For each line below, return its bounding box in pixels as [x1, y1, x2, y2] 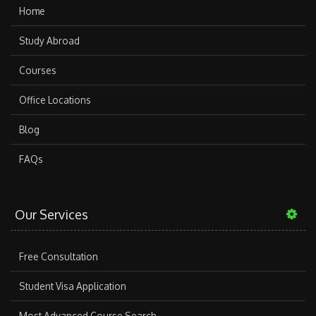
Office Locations [19, 93, 91, 106]
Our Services [15, 206, 88, 222]
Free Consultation [19, 250, 98, 262]
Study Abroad [19, 34, 80, 47]
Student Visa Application [19, 279, 126, 292]
